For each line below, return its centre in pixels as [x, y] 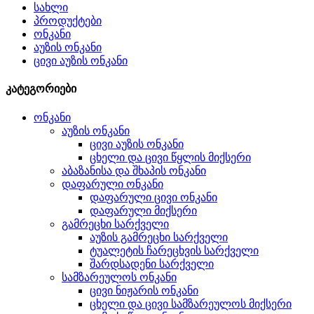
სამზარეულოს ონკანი [119, 277]
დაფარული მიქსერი [143, 210]
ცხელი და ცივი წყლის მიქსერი [170, 157]
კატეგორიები [41, 89]
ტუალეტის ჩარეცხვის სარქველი [174, 250]
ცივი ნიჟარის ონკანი [144, 290]
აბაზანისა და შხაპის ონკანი [134, 170]
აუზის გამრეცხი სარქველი [159, 237]
